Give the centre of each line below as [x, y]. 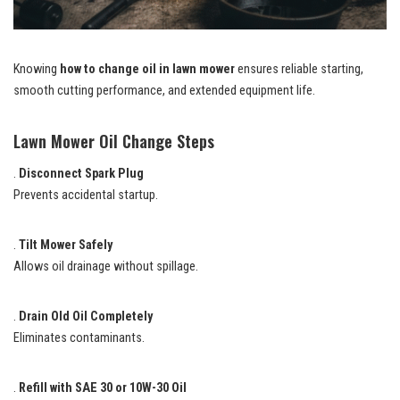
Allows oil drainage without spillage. [106, 266]
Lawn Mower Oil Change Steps [114, 141]
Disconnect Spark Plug [81, 173]
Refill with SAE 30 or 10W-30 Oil [103, 387]
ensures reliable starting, [299, 69]
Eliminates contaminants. [79, 337]
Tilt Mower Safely [66, 245]
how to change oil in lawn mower [147, 69]
